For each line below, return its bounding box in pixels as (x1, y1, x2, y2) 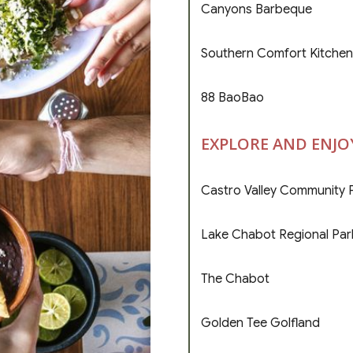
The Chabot (201, 270, 269, 287)
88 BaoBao (201, 89, 264, 106)
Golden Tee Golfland (201, 314, 320, 331)
